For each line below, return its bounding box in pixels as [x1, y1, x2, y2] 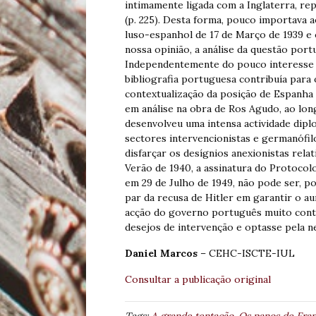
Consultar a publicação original [125, 273, 271, 286]
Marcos [160, 247, 197, 260]
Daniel [125, 247, 160, 260]
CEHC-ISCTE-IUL [209, 247, 295, 260]
